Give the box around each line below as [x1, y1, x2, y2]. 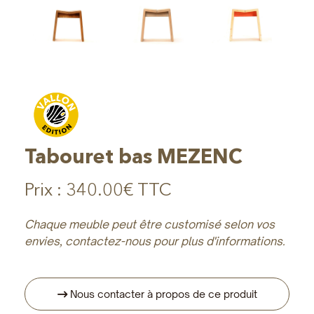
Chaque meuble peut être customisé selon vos [25, 217, 275, 231]
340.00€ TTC [66, 178, 172, 200]
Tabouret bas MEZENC [25, 144, 243, 169]
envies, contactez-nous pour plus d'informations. [25, 233, 285, 248]
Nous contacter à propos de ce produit [69, 287, 257, 300]
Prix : [25, 178, 66, 200]
